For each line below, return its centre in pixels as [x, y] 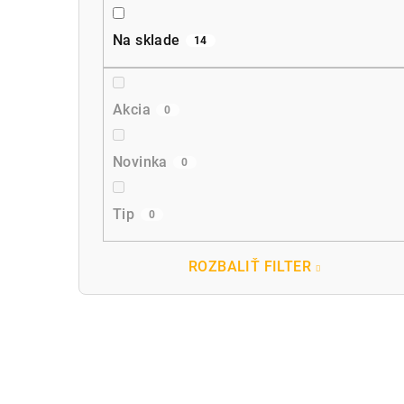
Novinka [140, 162]
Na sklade [147, 40]
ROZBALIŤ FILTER [250, 267]
